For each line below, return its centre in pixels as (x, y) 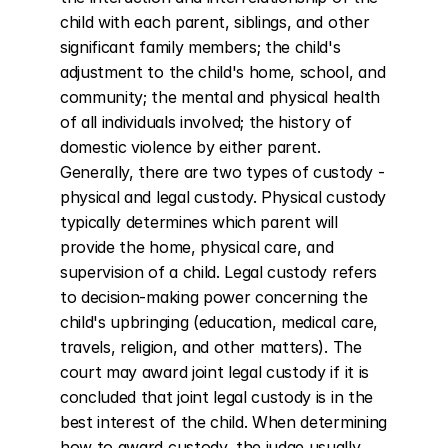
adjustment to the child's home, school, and (223, 72)
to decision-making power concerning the (214, 297)
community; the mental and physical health (220, 97)
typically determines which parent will (199, 222)
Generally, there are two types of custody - (222, 172)
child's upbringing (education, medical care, (219, 322)
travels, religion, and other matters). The (211, 347)
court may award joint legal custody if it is (214, 372)
